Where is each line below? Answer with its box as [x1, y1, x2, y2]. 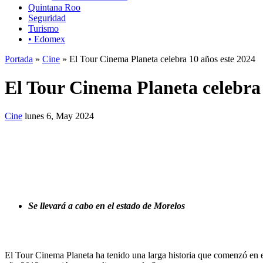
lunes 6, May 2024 [25, 111, 94, 122]
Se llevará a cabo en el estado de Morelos [28, 201, 185, 211]
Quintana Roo [28, 2, 80, 12]
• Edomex [28, 33, 65, 44]
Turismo [28, 23, 59, 33]
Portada [5, 53, 33, 64]
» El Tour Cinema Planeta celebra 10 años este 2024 [60, 53, 255, 64]
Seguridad [28, 12, 66, 23]
